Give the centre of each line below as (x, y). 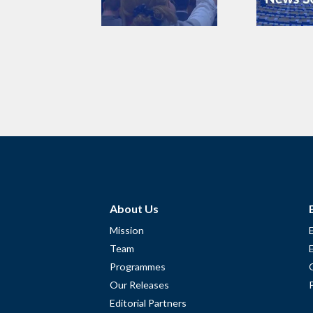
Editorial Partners (148, 303)
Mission (127, 230)
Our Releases (139, 284)
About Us (134, 208)
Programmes (138, 266)
